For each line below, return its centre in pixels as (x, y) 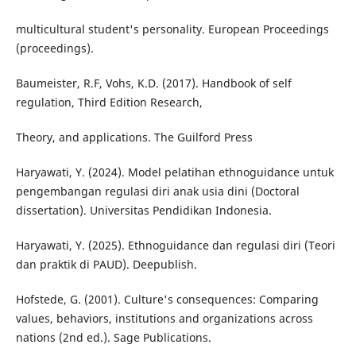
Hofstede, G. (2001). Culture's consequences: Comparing (167, 300)
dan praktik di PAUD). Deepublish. (106, 265)
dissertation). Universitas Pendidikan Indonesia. (143, 211)
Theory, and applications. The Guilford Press (134, 137)
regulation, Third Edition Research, (109, 103)
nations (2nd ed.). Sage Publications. (113, 338)
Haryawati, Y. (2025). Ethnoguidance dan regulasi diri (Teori (175, 246)
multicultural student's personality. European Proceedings (172, 29)
